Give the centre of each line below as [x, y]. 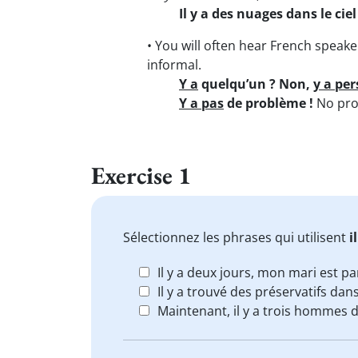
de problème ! [268, 103]
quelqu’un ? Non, [256, 84]
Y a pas [201, 103]
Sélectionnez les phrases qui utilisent [236, 237]
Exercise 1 [141, 175]
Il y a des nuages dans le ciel [268, 14]
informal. [174, 65]
